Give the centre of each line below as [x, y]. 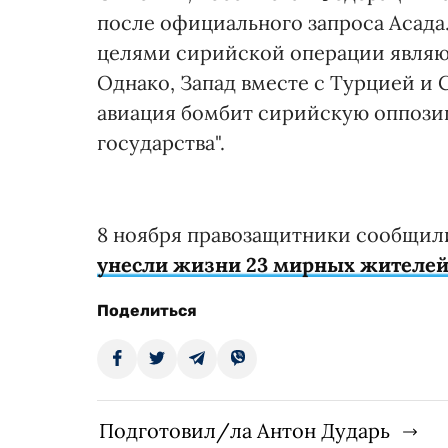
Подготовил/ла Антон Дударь [244, 430]
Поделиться [147, 310]
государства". [161, 142]
